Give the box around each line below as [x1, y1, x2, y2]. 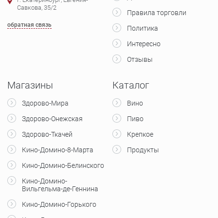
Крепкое [127, 130, 153, 138]
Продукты [127, 145, 159, 154]
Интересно [127, 39, 161, 48]
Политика [127, 24, 158, 32]
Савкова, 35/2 [17, 3, 56, 11]
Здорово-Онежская [22, 114, 83, 123]
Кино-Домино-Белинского [22, 161, 104, 169]
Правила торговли [127, 8, 186, 17]
